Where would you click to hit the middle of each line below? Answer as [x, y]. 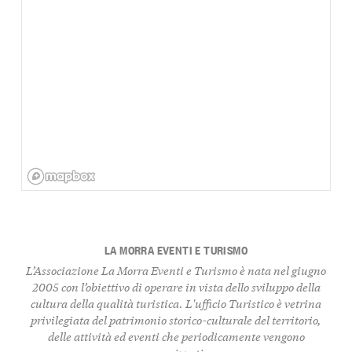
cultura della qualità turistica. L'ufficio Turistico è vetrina [176, 303]
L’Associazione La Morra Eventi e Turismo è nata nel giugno [176, 270]
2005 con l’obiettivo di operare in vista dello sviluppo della [176, 287]
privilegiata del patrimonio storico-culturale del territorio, [176, 320]
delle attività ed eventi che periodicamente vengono [176, 336]
